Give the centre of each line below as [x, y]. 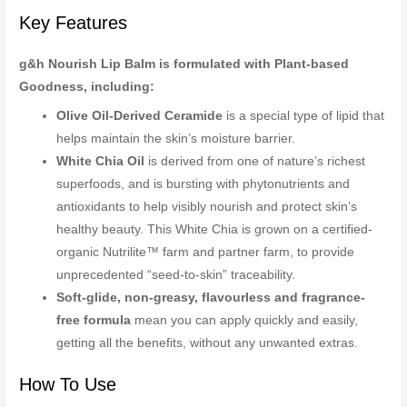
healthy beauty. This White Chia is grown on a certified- [215, 229]
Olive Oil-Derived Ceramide [140, 115]
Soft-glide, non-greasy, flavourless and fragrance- [211, 297]
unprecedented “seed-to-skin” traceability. [176, 274]
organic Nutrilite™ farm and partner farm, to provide [206, 252]
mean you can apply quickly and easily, [245, 320]
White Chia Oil [101, 161]
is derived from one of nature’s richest [255, 161]
